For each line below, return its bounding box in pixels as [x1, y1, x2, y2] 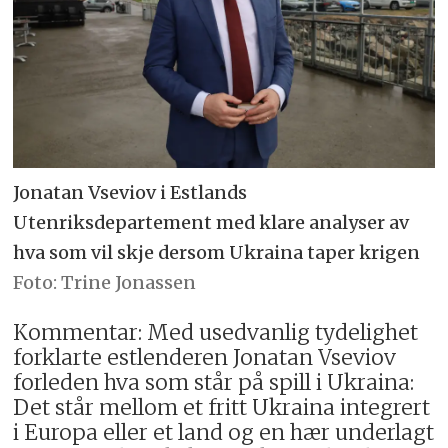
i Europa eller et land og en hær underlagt [13, 419, 435, 446]
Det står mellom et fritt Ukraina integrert [13, 394, 431, 421]
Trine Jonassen [61, 270, 197, 294]
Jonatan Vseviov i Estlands [13, 180, 248, 204]
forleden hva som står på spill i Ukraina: [13, 369, 415, 396]
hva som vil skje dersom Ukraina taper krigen [13, 240, 421, 264]
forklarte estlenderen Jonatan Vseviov [13, 344, 397, 371]
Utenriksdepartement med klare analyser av [13, 210, 410, 234]
